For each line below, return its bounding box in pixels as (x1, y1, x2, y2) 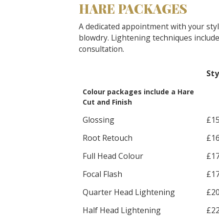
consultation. (79, 44, 124, 54)
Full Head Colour (83, 151, 143, 161)
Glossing (83, 114, 114, 125)
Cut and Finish (83, 97, 132, 107)
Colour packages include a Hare (83, 87, 194, 96)
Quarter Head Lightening (83, 187, 175, 197)
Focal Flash (83, 169, 122, 179)
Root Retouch (83, 132, 132, 143)
